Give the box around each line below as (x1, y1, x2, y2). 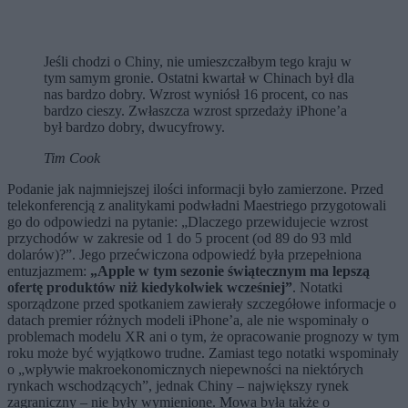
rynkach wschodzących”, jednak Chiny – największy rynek (7, 377, 349, 393)
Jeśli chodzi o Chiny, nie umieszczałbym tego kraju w (44, 53, 352, 69)
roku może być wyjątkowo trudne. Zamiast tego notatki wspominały (7, 344, 399, 361)
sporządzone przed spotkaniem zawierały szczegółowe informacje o (7, 295, 396, 311)
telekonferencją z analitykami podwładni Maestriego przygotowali (7, 197, 386, 213)
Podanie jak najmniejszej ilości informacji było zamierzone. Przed (7, 180, 383, 197)
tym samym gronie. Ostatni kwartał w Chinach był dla (44, 69, 354, 86)
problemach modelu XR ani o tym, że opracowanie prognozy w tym (7, 328, 399, 344)
